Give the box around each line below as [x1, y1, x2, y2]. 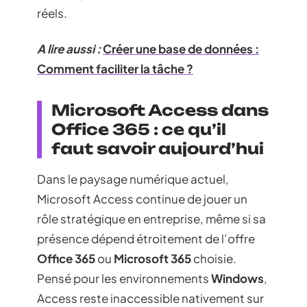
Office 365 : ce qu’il [51, 119, 226, 138]
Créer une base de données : [103, 40, 259, 56]
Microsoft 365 [114, 250, 191, 266]
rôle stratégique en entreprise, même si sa [37, 210, 266, 226]
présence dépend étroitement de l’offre [37, 230, 255, 246]
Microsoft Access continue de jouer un [37, 191, 247, 206]
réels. [37, 5, 67, 21]
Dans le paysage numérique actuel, [37, 171, 229, 186]
